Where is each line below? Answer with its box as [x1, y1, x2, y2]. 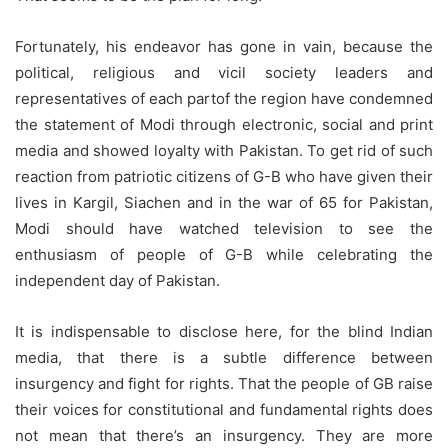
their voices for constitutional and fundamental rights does [15, 400, 433, 420]
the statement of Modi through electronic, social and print [15, 115, 433, 135]
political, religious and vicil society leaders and [15, 63, 433, 83]
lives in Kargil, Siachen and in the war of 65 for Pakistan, [15, 193, 433, 213]
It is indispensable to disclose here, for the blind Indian [15, 322, 433, 342]
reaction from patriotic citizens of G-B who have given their [15, 167, 433, 187]
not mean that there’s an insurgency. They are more [15, 426, 433, 446]
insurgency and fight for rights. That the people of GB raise [15, 374, 433, 394]
